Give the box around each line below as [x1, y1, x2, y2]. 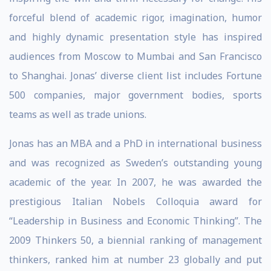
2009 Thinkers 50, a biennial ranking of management [9, 233, 262, 247]
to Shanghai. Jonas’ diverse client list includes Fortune [9, 69, 262, 82]
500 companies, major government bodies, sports [9, 88, 262, 102]
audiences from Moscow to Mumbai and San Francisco [9, 50, 262, 63]
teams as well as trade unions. [9, 108, 146, 121]
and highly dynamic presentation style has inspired [9, 30, 262, 44]
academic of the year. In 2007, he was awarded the [9, 175, 262, 189]
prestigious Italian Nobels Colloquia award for [9, 195, 262, 208]
